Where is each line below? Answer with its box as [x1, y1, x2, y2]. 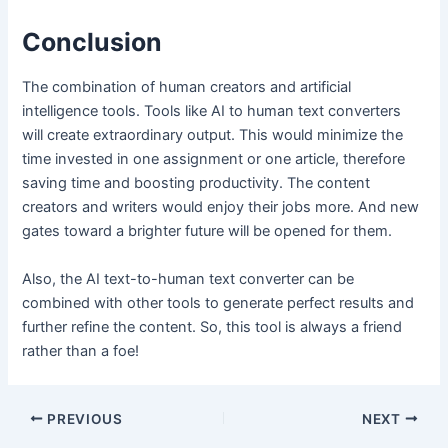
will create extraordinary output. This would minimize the [22, 126, 404, 145]
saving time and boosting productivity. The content [22, 174, 371, 193]
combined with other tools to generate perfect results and [22, 293, 415, 312]
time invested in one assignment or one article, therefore [22, 150, 406, 169]
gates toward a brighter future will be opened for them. [22, 222, 393, 241]
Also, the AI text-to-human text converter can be [22, 269, 355, 288]
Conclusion [22, 26, 169, 57]
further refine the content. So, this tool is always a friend [22, 317, 403, 336]
